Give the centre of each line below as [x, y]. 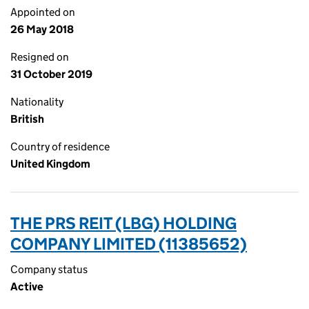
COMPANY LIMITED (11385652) [129, 244]
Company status [49, 269]
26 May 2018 [42, 29]
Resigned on [40, 57]
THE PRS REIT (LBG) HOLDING [123, 223]
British [27, 119]
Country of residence [60, 147]
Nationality [37, 102]
